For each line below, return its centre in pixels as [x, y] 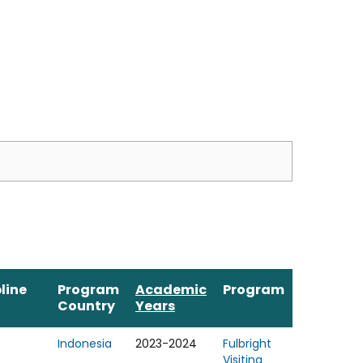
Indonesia [85, 344]
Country [86, 306]
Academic [171, 290]
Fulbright [247, 344]
